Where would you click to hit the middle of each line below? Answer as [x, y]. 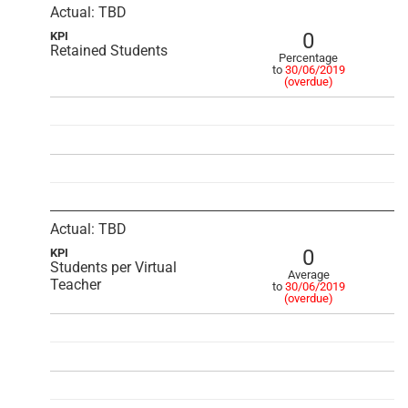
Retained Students [109, 51]
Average [308, 275]
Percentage [308, 58]
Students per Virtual [113, 267]
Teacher [76, 285]
